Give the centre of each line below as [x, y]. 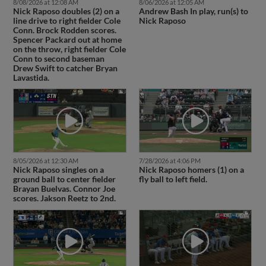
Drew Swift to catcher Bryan [65, 68]
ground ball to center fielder [64, 179]
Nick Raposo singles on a [58, 170]
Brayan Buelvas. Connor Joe [64, 189]
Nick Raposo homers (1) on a [191, 170]
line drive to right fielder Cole [66, 20]
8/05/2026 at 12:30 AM [45, 161]
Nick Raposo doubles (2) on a [66, 11]
